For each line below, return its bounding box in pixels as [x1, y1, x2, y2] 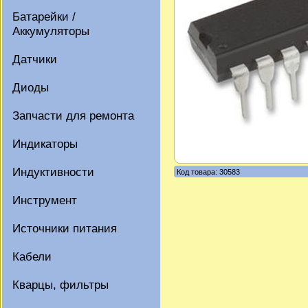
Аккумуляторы [12, 24, 89, 38]
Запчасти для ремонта [12, 109, 134, 122]
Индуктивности [12, 165, 94, 179]
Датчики [12, 52, 57, 66]
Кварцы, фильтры [12, 278, 109, 291]
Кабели [12, 250, 52, 263]
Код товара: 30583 [177, 168, 240, 176]
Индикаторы [12, 137, 78, 151]
